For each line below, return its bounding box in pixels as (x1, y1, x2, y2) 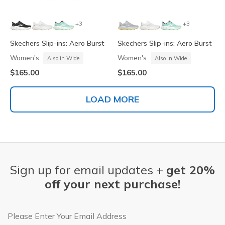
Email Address (8, 207, 60, 217)
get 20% (166, 162, 215, 178)
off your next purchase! (45, 176, 180, 192)
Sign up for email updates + (10, 162, 166, 178)
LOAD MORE (86, 93, 139, 105)
